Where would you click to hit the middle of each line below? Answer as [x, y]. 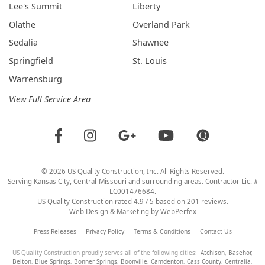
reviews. [214, 202]
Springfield [31, 61]
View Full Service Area [50, 99]
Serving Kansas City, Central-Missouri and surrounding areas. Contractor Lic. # [132, 182]
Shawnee [151, 43]
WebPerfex [178, 212]
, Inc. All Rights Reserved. [183, 172]
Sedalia [23, 43]
